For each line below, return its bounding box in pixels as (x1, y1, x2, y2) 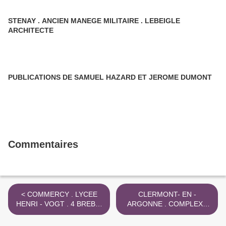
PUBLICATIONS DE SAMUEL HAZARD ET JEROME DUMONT (181, 73, 212, 81)
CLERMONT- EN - (138, 190, 194, 198)
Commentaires (8, 139, 78, 150)
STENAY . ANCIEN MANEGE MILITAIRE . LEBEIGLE (8, 17, 42, 25)
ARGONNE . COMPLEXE (127, 200, 168, 208)
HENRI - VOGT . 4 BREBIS (16, 200, 40, 208)
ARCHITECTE (8, 26, 53, 34)
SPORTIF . (149, 209, 183, 217)
